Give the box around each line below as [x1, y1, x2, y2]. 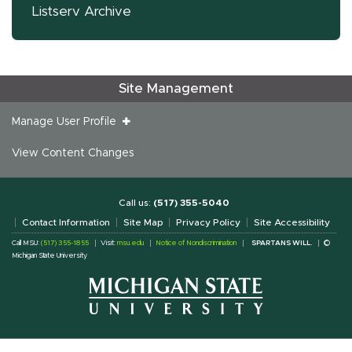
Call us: [119, 198, 153, 207]
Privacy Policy [176, 218, 240, 227]
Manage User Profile [12, 116, 123, 127]
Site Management [119, 82, 233, 95]
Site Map [123, 218, 163, 227]
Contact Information [22, 218, 110, 227]
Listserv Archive [31, 5, 131, 18]
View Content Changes [12, 148, 134, 159]
